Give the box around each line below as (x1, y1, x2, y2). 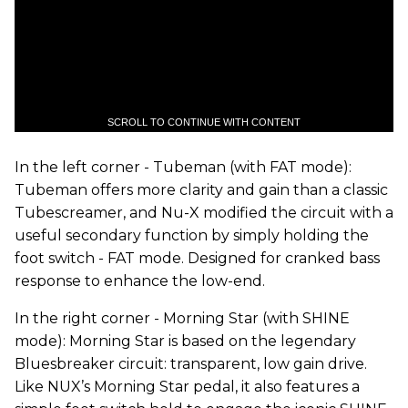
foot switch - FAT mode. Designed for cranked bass (15, 250, 380, 268)
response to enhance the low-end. (15, 272, 265, 291)
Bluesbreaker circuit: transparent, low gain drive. (15, 355, 367, 373)
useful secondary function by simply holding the (15, 227, 369, 245)
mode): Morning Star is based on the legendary (15, 332, 356, 351)
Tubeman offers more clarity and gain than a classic (15, 181, 388, 199)
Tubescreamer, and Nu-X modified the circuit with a (15, 204, 393, 222)
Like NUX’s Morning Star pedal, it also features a (15, 378, 360, 396)
